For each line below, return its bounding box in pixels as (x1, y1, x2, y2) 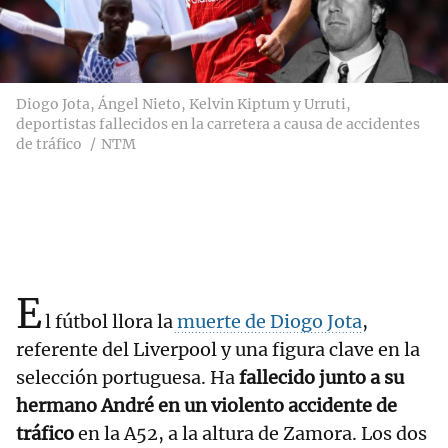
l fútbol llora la (45, 310, 173, 334)
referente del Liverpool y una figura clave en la (16, 338, 420, 362)
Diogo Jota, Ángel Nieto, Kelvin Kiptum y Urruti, (16, 95, 351, 114)
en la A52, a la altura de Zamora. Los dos (74, 422, 427, 446)
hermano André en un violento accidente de (16, 394, 397, 418)
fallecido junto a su (239, 366, 404, 390)
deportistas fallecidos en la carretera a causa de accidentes (16, 115, 420, 134)
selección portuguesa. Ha (16, 366, 239, 390)
